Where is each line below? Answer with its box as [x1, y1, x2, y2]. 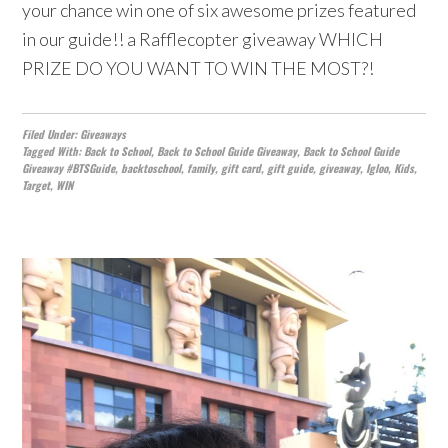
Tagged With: [22, 143, 85, 159]
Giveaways [80, 126, 127, 142]
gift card [221, 160, 262, 176]
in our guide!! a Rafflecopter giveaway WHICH [22, 28, 384, 50]
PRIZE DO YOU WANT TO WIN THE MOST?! [22, 57, 375, 79]
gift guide [267, 160, 314, 176]
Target [22, 177, 51, 193]
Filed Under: [22, 126, 81, 142]
